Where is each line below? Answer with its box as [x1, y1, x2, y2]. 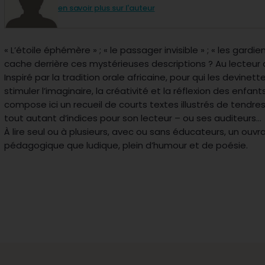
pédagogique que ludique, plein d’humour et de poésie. [4, 139, 248, 151]
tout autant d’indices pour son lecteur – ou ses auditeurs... [4, 112, 262, 124]
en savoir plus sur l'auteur [58, 2, 155, 14]
